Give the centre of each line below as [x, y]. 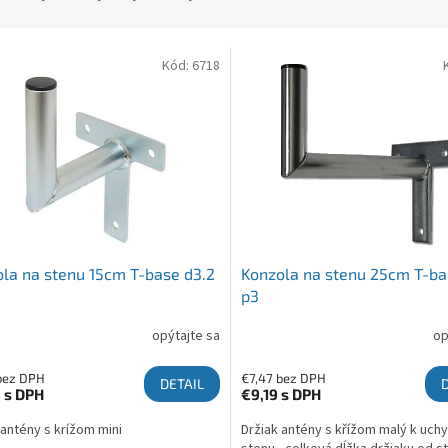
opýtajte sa [185, 336]
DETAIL [181, 383]
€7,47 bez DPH [283, 377]
